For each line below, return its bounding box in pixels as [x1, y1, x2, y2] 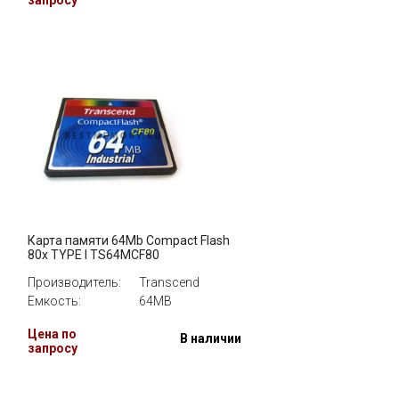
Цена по [28, 327, 77, 341]
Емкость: [28, 294, 81, 308]
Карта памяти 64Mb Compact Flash [28, 233, 230, 248]
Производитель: [28, 275, 121, 289]
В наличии [180, 331, 241, 346]
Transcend [139, 275, 199, 289]
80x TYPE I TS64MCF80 [28, 248, 159, 262]
